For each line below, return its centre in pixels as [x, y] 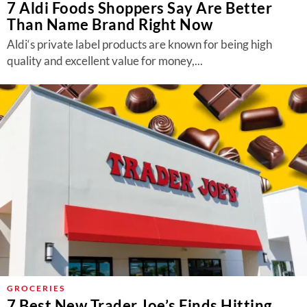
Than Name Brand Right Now [110, 24]
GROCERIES [36, 288]
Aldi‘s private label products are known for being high [139, 44]
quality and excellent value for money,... [105, 61]
